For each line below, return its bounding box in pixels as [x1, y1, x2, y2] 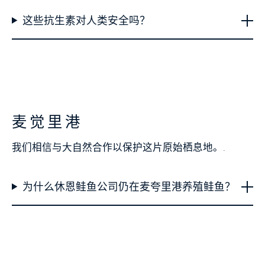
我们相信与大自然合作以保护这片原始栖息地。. [12, 141, 225, 153]
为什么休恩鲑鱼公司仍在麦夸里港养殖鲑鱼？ [22, 180, 235, 193]
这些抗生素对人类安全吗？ [22, 14, 150, 27]
